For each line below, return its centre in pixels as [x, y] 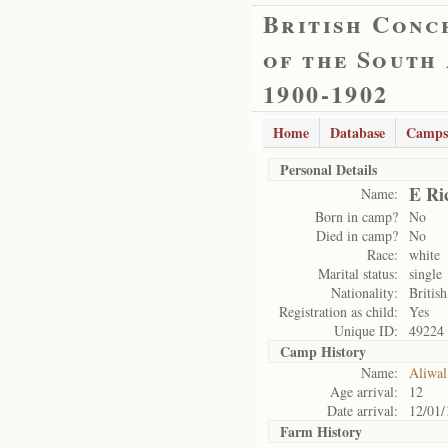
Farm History [321, 431]
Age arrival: [364, 391]
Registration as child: [338, 311]
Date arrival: [362, 410]
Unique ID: [366, 330]
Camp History [323, 351]
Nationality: [364, 292]
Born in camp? [356, 216]
